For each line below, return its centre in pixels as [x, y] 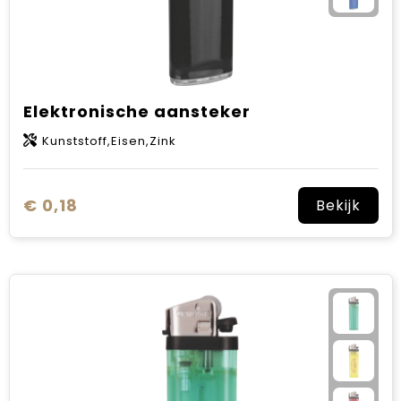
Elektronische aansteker [137, 111]
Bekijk [338, 205]
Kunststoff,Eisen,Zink [109, 141]
